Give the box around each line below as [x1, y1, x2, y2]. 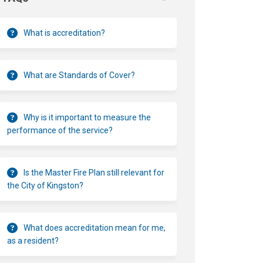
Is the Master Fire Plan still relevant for [23, 167, 165, 177]
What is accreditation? [23, 28, 106, 38]
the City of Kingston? [7, 180, 84, 190]
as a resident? [7, 235, 59, 245]
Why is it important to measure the [23, 112, 151, 122]
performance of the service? [7, 125, 113, 135]
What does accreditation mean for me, [23, 222, 166, 232]
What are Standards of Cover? [23, 70, 136, 80]
